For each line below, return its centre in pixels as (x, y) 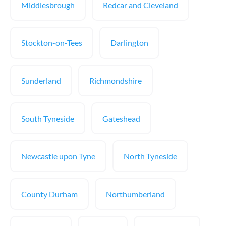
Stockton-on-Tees (52, 43)
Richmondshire (116, 80)
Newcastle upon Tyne (58, 156)
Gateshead (121, 118)
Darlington (129, 43)
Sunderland (41, 80)
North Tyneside (150, 156)
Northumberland (135, 194)
